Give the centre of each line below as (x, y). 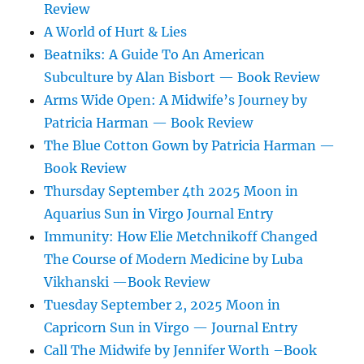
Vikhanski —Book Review (127, 282)
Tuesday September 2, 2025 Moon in (162, 305)
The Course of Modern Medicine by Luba (174, 260)
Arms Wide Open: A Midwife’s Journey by (176, 100)
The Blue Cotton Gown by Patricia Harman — (190, 146)
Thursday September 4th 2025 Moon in (171, 191)
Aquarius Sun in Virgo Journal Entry (159, 214)
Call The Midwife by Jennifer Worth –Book (181, 351)
